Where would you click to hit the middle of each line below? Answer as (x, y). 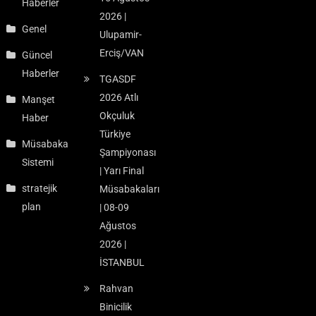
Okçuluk (117, 116)
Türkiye (115, 134)
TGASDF (117, 79)
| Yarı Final (121, 171)
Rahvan (116, 289)
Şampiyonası (127, 153)
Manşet (39, 100)
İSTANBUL (122, 263)
